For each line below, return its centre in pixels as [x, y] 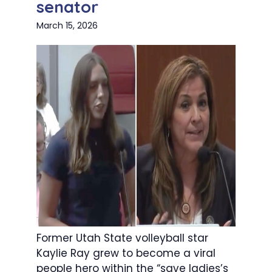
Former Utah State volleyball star [122, 238]
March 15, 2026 [67, 26]
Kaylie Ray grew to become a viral [126, 253]
